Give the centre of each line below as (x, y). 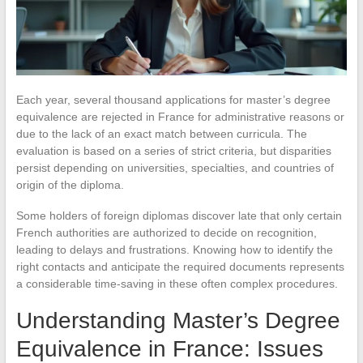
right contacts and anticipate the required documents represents (180, 266)
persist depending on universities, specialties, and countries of (175, 167)
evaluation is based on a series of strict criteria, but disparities (173, 150)
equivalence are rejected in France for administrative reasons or (180, 116)
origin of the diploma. (70, 184)
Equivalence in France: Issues (169, 348)
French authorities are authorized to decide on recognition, (166, 232)
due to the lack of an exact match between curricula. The (161, 133)
